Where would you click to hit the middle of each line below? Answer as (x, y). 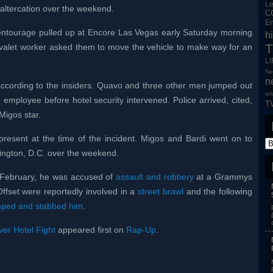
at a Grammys (223, 177)
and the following (218, 191)
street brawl (161, 191)
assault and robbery (155, 177)
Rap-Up (141, 230)
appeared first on (91, 230)
